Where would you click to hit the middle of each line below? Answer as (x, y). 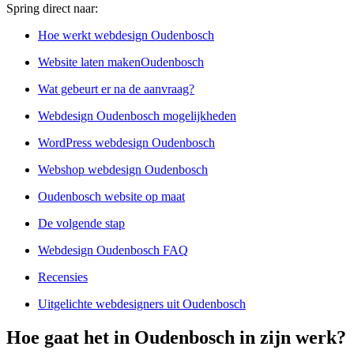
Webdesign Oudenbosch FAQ (113, 250)
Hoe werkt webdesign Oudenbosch (126, 36)
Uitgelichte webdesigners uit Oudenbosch (142, 304)
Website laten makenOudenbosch (121, 62)
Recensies (63, 277)
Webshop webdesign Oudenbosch (123, 170)
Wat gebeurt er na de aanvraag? (116, 89)
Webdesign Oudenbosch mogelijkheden (137, 116)
